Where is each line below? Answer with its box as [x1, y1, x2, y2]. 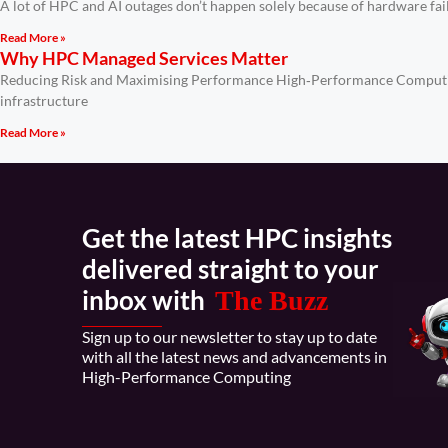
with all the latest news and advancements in [82, 347, 387, 367]
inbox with [82, 283, 215, 316]
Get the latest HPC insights [82, 221, 392, 254]
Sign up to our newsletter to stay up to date [82, 327, 377, 347]
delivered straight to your [82, 252, 379, 285]
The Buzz [215, 284, 328, 316]
